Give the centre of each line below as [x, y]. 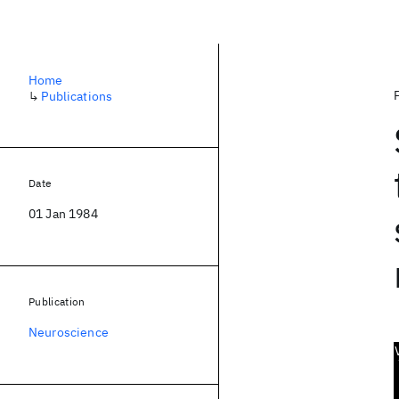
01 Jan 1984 [63, 214]
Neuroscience [69, 332]
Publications [77, 96]
